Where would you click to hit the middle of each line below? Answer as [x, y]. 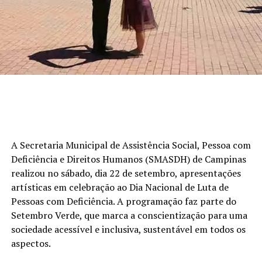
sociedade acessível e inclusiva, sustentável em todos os [128, 229]
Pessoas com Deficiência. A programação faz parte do [123, 201]
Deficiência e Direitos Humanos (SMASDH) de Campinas [128, 159]
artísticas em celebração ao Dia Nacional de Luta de [120, 187]
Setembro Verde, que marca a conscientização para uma [129, 215]
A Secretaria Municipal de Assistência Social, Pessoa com [131, 145]
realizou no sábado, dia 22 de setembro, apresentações [126, 173]
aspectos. [31, 243]
